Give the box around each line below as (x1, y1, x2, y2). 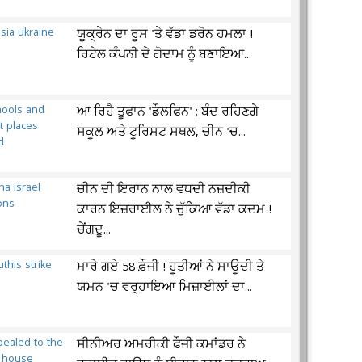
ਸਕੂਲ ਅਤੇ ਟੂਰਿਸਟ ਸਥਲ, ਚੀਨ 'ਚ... (77, 124, 246, 141)
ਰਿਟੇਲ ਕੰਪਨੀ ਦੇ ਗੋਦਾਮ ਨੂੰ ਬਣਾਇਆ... (77, 46, 252, 64)
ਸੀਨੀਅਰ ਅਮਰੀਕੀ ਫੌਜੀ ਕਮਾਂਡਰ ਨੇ (77, 336, 246, 354)
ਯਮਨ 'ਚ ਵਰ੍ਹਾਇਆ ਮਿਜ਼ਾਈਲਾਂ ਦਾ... (77, 279, 253, 297)
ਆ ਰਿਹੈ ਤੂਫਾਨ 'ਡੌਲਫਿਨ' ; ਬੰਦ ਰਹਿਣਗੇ (77, 103, 259, 121)
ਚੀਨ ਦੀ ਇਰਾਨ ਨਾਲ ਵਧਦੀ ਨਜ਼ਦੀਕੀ (77, 181, 251, 199)
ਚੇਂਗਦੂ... (77, 221, 112, 239)
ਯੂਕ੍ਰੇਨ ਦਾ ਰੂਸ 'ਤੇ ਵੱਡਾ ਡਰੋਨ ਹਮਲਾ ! (77, 26, 254, 44)
